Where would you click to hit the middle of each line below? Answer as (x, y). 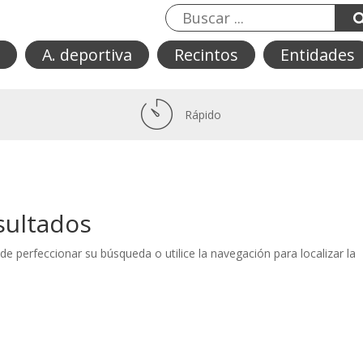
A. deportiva (87, 55)
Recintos (206, 55)
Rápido (203, 115)
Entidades (317, 55)
